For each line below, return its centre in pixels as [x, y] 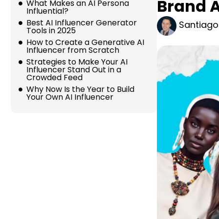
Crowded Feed [55, 77]
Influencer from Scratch [75, 50]
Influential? [49, 11]
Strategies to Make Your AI [77, 62]
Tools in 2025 [52, 31]
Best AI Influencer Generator [82, 23]
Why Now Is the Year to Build [80, 89]
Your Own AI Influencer [71, 97]
